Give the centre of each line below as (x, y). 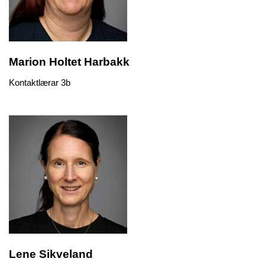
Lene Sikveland (51, 254)
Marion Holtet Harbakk (69, 62)
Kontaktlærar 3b (40, 83)
